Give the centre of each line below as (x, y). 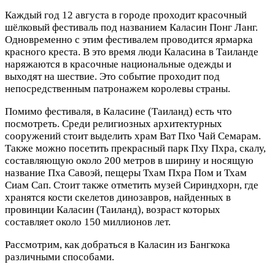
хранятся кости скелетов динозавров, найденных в (118, 198)
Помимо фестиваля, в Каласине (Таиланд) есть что (118, 112)
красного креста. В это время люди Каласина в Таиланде (132, 52)
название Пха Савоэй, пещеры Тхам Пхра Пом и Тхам (126, 173)
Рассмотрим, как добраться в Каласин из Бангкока (118, 245)
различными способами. (60, 257)
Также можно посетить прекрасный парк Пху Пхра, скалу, (135, 149)
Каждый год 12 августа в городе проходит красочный (126, 15)
